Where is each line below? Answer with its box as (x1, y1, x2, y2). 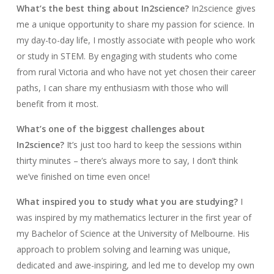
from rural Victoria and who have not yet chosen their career (16, 66, 256, 78)
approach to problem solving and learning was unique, (16, 243, 231, 256)
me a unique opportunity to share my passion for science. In (16, 18, 254, 31)
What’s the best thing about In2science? (16, 2, 191, 15)
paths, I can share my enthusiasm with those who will (16, 82, 228, 94)
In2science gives (191, 2, 256, 15)
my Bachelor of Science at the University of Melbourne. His (16, 228, 250, 240)
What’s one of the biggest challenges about (16, 123, 205, 135)
